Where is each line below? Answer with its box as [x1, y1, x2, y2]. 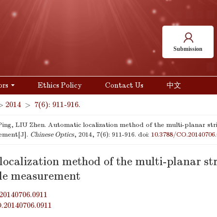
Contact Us [105, 81, 143, 90]
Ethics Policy [38, 81, 82, 90]
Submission [173, 46, 202, 52]
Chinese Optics [30, 130, 74, 139]
